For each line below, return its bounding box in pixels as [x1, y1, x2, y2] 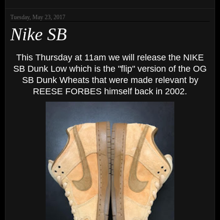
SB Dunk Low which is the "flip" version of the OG [13, 64, 207, 74]
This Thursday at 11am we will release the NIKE [16, 53, 204, 63]
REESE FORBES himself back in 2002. [33, 86, 187, 97]
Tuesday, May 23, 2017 [10, 13, 65, 21]
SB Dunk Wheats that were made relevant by [22, 75, 198, 85]
